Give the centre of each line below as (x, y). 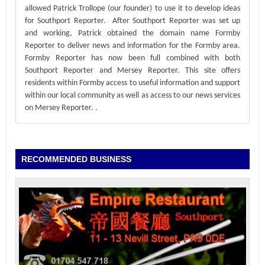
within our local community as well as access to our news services (132, 95)
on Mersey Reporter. (60, 108)
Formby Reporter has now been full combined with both (132, 58)
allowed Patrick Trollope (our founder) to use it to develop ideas (132, 8)
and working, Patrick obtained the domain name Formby (132, 33)
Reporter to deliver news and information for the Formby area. (132, 46)
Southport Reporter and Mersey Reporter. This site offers (132, 70)
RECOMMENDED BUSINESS (76, 159)
